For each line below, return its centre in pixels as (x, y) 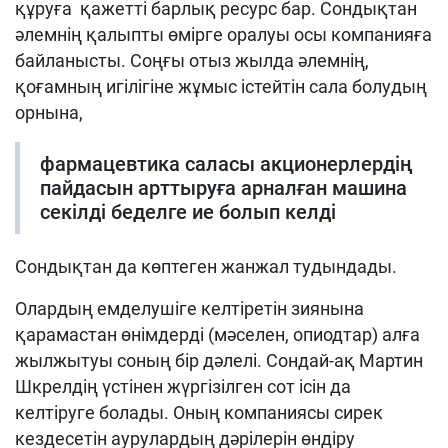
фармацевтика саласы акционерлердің (226, 164)
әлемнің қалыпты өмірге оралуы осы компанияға (223, 35)
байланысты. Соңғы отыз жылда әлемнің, (192, 61)
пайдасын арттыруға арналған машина (223, 188)
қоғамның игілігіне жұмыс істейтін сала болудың (221, 87)
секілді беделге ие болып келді (188, 212)
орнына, (49, 113)
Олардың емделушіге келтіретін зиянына (189, 309)
